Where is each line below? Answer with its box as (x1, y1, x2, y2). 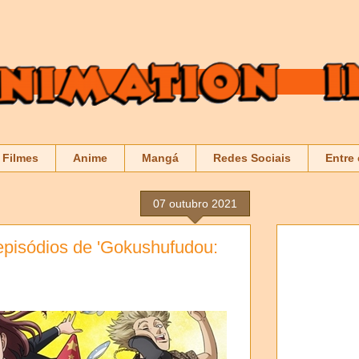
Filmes (2, 151, 38, 165)
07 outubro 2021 (153, 196, 237, 210)
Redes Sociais (213, 151, 291, 165)
